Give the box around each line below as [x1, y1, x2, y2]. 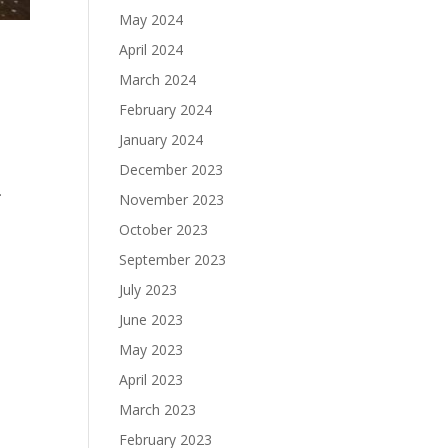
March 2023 [119, 400, 197, 419]
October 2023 [119, 220, 209, 239]
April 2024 [119, 40, 184, 59]
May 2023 [119, 340, 184, 359]
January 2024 [119, 130, 204, 149]
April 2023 [119, 370, 184, 389]
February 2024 [119, 100, 213, 119]
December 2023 [119, 160, 224, 179]
